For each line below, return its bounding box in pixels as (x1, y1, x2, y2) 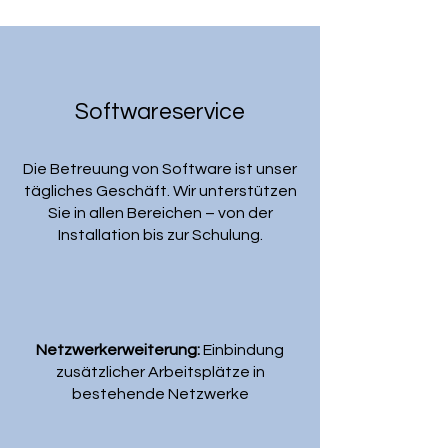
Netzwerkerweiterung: (36, 342, 200, 358)
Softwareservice (75, 100, 245, 124)
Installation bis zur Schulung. (57, 227, 263, 243)
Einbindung (200, 342, 284, 358)
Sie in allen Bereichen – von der (47, 205, 273, 221)
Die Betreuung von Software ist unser (23, 161, 297, 177)
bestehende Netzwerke (71, 386, 249, 402)
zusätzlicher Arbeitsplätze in (55, 364, 265, 380)
